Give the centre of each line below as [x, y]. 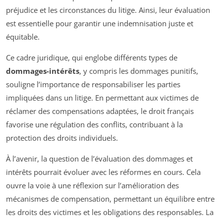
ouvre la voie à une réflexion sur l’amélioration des [92, 186]
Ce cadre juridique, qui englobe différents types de [92, 58]
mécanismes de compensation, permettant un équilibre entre [110, 199]
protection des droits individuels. [62, 138]
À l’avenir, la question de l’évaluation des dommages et [99, 159]
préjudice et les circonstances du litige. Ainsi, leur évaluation [108, 10]
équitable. [23, 37]
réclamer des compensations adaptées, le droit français [100, 111]
